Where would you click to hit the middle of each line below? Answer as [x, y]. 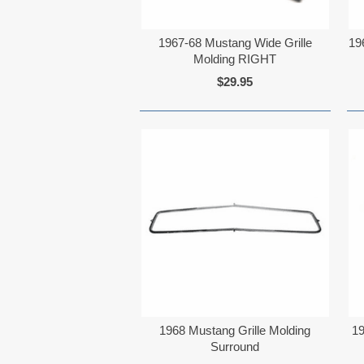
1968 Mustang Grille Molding [235, 330]
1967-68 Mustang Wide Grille [235, 43]
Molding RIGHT [235, 59]
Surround [235, 346]
